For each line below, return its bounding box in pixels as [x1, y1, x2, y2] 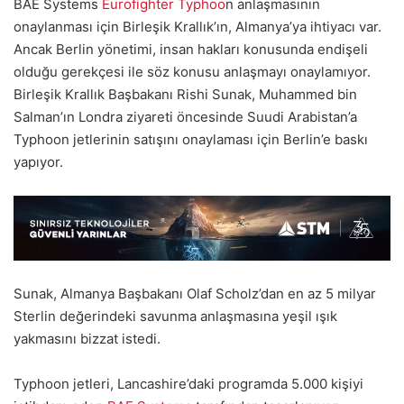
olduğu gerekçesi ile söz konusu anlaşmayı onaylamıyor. [14, 63, 371, 81]
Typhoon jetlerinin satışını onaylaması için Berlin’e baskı [14, 131, 368, 149]
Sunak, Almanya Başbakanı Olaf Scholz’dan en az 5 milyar [14, 284, 376, 302]
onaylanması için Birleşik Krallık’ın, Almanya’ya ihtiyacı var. [14, 18, 381, 36]
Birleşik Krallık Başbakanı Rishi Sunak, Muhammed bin [14, 86, 357, 104]
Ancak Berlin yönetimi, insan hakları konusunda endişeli [14, 41, 368, 59]
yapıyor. [14, 153, 63, 171]
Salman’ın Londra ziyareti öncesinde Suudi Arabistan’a [14, 108, 357, 126]
